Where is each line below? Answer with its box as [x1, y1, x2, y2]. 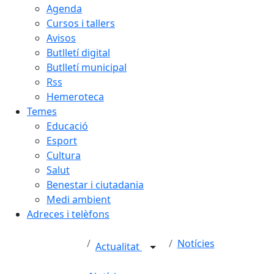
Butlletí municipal [46, 60, 127, 74]
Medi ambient [46, 192, 111, 206]
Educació [46, 119, 88, 133]
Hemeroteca [46, 89, 104, 103]
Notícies [177, 236, 215, 250]
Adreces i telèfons [27, 207, 109, 221]
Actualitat [95, 240, 142, 253]
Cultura [46, 148, 81, 162]
